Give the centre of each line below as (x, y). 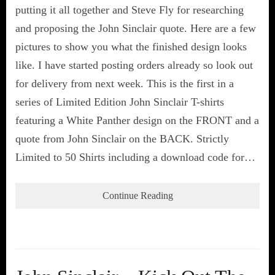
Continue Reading (137, 195)
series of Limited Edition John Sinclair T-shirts (120, 102)
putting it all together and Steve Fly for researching (130, 10)
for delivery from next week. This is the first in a (125, 83)
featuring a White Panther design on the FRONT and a (137, 120)
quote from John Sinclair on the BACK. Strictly (122, 138)
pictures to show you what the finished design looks (131, 46)
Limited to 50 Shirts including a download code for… (135, 157)
